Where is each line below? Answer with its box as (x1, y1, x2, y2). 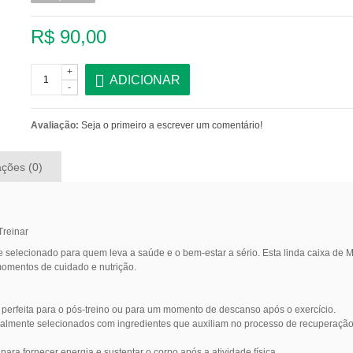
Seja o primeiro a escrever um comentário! (80, 119, 262, 131)
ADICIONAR (109, 72, 180, 87)
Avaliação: (30, 119, 79, 131)
